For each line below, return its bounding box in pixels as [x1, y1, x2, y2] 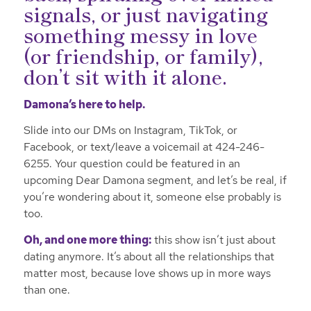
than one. [23, 283, 70, 297]
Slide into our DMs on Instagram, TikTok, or [23, 123, 237, 138]
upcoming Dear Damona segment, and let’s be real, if [23, 173, 287, 188]
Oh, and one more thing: [23, 233, 151, 247]
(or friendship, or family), [23, 42, 263, 70]
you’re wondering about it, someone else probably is [23, 190, 281, 205]
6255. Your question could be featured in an [23, 156, 240, 171]
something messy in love [23, 21, 258, 49]
